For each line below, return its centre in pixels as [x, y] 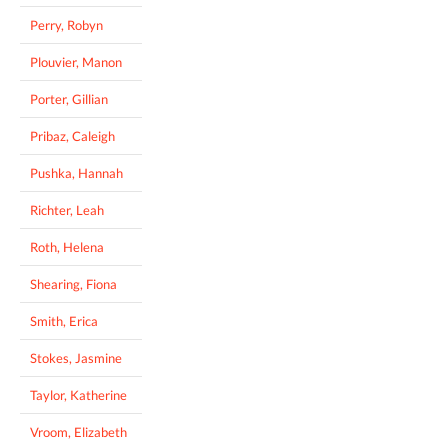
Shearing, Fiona [73, 283]
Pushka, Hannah [76, 172]
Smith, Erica [64, 320]
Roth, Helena [67, 246]
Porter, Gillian [69, 98]
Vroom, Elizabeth [78, 431]
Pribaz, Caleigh [72, 135]
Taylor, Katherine [78, 394]
